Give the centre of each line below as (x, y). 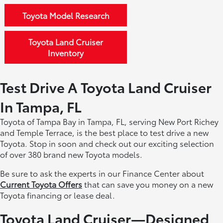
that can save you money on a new (148, 184)
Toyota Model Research (66, 15)
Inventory (66, 52)
